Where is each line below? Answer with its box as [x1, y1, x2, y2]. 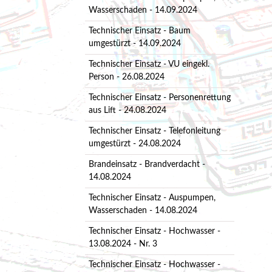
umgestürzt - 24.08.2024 [88, 139, 181, 148]
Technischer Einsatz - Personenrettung [88, 93, 231, 102]
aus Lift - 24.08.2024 [88, 106, 166, 115]
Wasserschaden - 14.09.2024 [88, 5, 197, 15]
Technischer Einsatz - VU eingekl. [88, 59, 209, 69]
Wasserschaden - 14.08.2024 [88, 206, 197, 215]
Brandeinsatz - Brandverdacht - [88, 160, 205, 169]
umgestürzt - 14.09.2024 [88, 39, 181, 48]
